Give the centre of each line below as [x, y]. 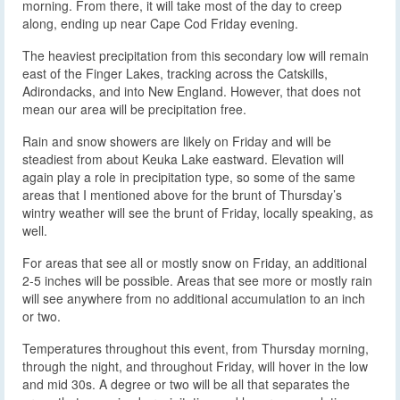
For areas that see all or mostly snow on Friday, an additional [195, 262]
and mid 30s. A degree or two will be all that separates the [186, 383]
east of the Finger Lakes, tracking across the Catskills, [175, 73]
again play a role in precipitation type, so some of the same [189, 176]
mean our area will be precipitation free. [134, 108]
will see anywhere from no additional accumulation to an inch [194, 298]
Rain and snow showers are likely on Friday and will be [177, 141]
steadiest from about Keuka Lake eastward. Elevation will [183, 158]
